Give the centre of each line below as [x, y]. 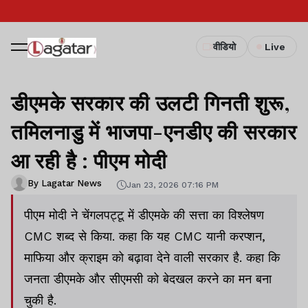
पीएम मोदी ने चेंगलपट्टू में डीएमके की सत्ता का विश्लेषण [144, 215]
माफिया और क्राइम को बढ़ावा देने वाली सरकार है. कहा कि [152, 257]
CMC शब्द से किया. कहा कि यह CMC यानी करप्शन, [145, 236]
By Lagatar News [65, 183]
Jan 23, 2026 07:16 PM [173, 185]
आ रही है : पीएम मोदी [89, 160]
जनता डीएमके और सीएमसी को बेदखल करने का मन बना [148, 279]
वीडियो [224, 47]
